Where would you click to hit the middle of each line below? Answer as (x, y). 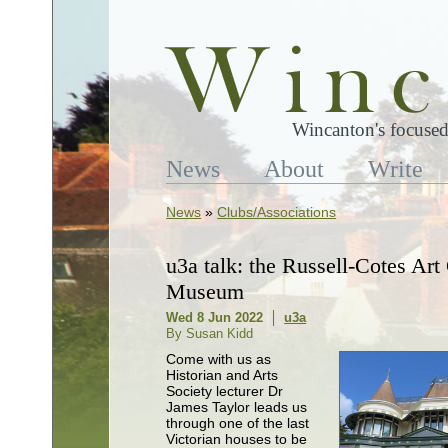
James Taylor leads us (237, 407)
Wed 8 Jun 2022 (215, 318)
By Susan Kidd (210, 334)
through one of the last (238, 423)
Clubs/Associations (277, 212)
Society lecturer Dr (225, 391)
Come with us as (219, 359)
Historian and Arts (222, 375)
